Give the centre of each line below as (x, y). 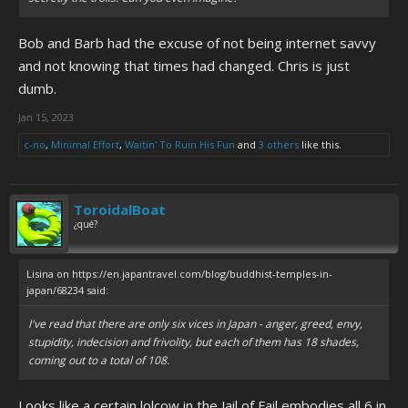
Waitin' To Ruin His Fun (180, 144)
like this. (320, 144)
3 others (279, 144)
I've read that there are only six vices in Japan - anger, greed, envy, (195, 324)
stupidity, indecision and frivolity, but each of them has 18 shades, (194, 342)
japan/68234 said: (67, 290)
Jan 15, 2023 (46, 117)
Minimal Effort (85, 144)
